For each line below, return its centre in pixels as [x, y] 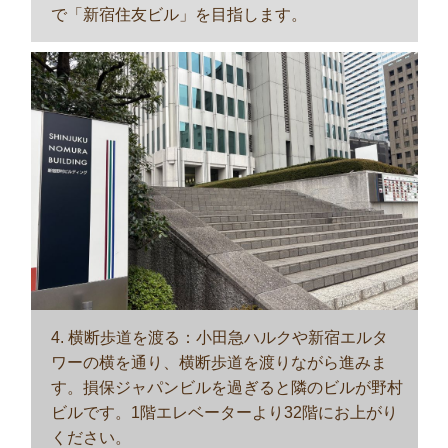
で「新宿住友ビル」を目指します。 [178, 15]
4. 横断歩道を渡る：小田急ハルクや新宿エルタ [219, 337]
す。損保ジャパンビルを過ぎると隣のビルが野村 [226, 387]
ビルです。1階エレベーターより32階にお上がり [224, 412]
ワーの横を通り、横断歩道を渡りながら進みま [218, 362]
